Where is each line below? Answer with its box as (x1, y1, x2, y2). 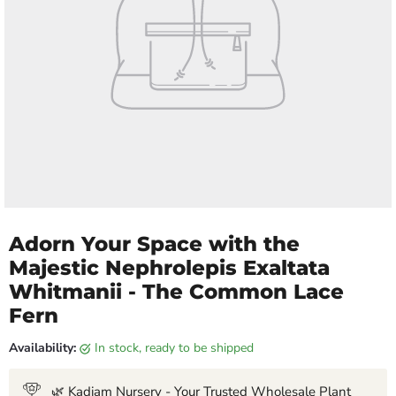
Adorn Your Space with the (9, 232, 300, 257)
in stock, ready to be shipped (98, 339, 254, 357)
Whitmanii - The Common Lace (9, 279, 344, 305)
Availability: (9, 339, 76, 357)
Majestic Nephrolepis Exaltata (9, 255, 330, 281)
